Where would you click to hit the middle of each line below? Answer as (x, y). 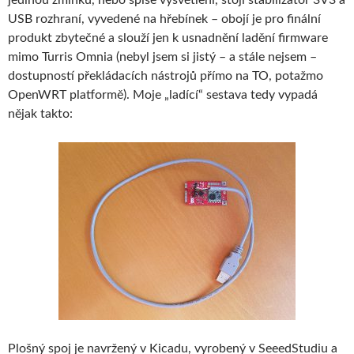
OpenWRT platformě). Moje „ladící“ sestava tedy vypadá (163, 94)
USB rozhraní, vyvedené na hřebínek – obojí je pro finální (164, 19)
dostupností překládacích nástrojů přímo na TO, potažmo (166, 75)
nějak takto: (40, 113)
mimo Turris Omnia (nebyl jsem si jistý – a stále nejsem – (162, 56)
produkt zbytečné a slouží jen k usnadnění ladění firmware (168, 38)
